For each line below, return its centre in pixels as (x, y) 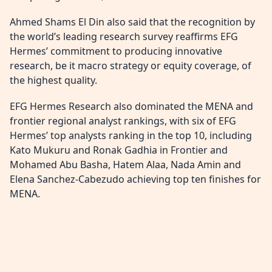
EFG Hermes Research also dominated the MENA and (131, 107)
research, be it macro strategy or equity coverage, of (131, 66)
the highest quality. (53, 80)
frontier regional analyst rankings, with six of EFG (123, 121)
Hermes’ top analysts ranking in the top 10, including (131, 136)
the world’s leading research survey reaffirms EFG (124, 37)
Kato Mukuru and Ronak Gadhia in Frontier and (119, 150)
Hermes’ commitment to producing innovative (116, 51)
